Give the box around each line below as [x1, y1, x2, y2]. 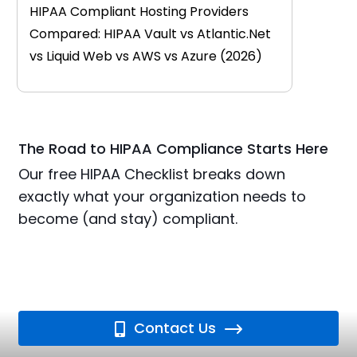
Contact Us [129, 318, 216, 338]
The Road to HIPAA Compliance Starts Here [18, 139, 329, 159]
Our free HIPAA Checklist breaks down [18, 164, 286, 185]
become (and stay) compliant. [18, 209, 238, 229]
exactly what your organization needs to [18, 186, 307, 207]
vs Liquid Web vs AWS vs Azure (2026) [29, 47, 262, 66]
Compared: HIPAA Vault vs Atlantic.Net [29, 25, 271, 44]
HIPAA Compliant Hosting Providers [29, 2, 249, 22]
